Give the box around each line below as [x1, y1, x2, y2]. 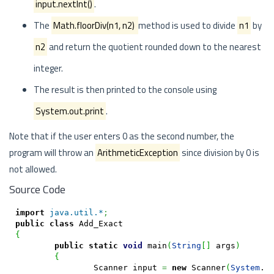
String [171, 240, 201, 250]
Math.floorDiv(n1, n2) [53, 18, 136, 32]
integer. [34, 61, 63, 75]
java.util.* [49, 207, 103, 217]
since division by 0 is [180, 146, 259, 160]
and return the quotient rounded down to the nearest [47, 40, 261, 54]
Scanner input [93, 262, 162, 272]
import [15, 207, 45, 217]
